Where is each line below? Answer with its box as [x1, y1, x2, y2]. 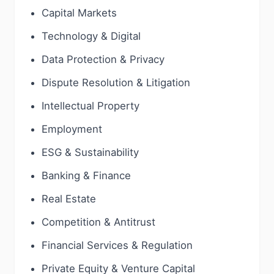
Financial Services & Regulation [42, 239, 193, 251]
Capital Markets [42, 7, 117, 19]
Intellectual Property [42, 100, 139, 112]
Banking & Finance [42, 169, 131, 182]
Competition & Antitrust [42, 216, 155, 228]
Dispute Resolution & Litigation [42, 76, 190, 89]
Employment [42, 123, 102, 135]
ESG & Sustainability [42, 146, 139, 158]
